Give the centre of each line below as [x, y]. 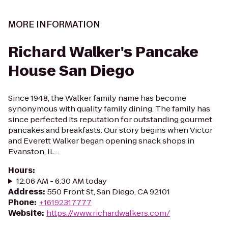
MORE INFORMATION [54, 24]
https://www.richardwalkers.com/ [108, 213]
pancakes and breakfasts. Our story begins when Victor [110, 130]
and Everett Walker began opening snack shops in [101, 141]
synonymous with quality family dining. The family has [109, 109]
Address [25, 192]
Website [25, 213]
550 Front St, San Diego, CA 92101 [109, 192]
